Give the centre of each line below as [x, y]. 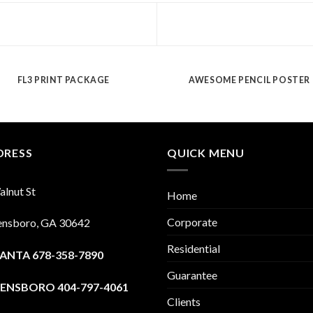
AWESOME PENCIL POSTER [250, 80]
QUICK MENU [206, 152]
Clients [184, 301]
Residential [194, 248]
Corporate [192, 221]
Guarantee [192, 275]
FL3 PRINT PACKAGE [64, 80]
